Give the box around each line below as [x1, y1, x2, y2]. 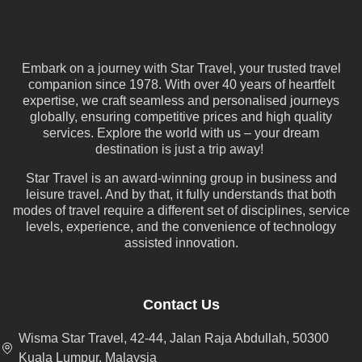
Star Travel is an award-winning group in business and [25, 171, 337, 186]
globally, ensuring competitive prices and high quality [30, 110, 332, 124]
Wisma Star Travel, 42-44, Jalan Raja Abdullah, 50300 [19, 331, 330, 346]
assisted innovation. [124, 236, 238, 250]
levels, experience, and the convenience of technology [26, 220, 336, 234]
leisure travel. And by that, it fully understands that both [26, 187, 336, 202]
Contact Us [142, 297, 220, 314]
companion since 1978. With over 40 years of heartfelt [27, 78, 335, 92]
